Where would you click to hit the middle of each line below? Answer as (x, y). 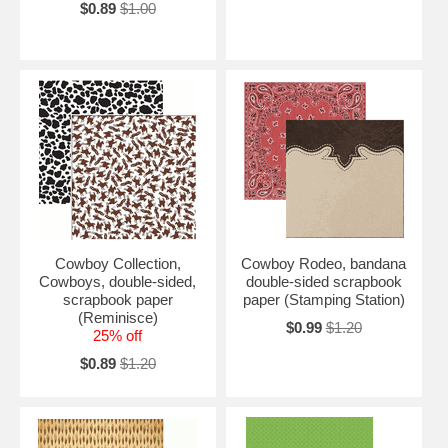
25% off (118, 336)
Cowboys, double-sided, (118, 282)
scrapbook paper (117, 300)
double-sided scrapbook (323, 282)
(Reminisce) (117, 318)
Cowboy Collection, (117, 264)
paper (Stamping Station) (323, 300)
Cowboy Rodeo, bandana (324, 264)
